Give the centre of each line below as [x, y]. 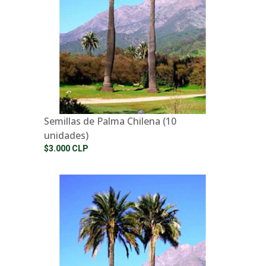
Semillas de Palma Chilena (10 [110, 121]
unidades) [66, 136]
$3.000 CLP [66, 149]
